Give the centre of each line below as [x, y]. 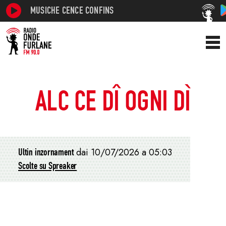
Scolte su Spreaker [48, 166]
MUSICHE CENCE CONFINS [72, 10]
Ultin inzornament [46, 152]
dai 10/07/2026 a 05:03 [124, 153]
